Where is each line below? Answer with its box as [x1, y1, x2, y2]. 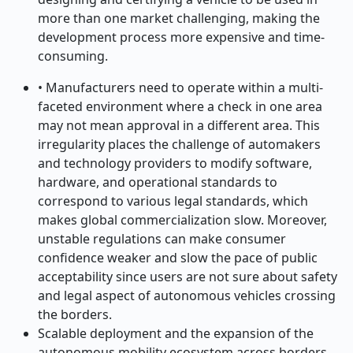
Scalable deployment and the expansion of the [38, 325, 314, 342]
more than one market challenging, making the [38, 9, 320, 27]
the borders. [38, 306, 112, 323]
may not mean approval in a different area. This [38, 117, 320, 134]
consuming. [38, 47, 108, 65]
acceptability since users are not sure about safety [38, 268, 337, 285]
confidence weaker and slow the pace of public [38, 249, 318, 266]
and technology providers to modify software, [38, 154, 312, 172]
